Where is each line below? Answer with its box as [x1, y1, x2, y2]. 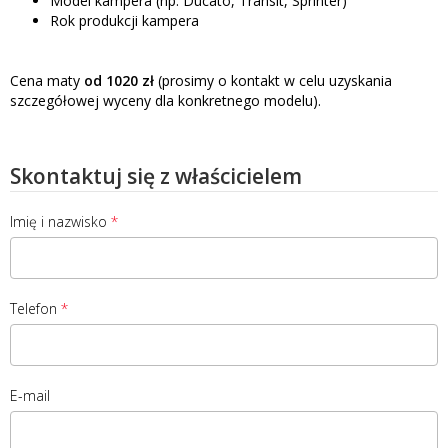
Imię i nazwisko [10, 211, 107, 231]
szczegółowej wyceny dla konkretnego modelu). [10, 90, 321, 110]
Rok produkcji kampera [50, 10, 199, 30]
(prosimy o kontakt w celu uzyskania [154, 70, 392, 90]
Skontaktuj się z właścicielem [10, 161, 302, 190]
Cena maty [10, 70, 84, 90]
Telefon [10, 298, 57, 318]
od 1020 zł [84, 70, 154, 90]
